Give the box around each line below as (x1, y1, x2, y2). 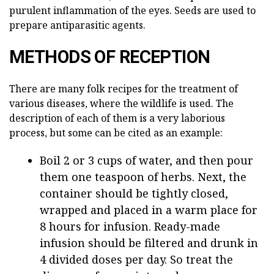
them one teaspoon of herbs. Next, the (40, 169, 246, 184)
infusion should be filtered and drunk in (40, 235, 258, 250)
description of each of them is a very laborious (9, 111, 225, 125)
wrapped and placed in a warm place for (40, 202, 257, 217)
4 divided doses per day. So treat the (40, 251, 233, 267)
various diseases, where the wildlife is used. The (9, 96, 234, 110)
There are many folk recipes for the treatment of (9, 81, 238, 95)
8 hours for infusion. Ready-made (40, 218, 220, 234)
